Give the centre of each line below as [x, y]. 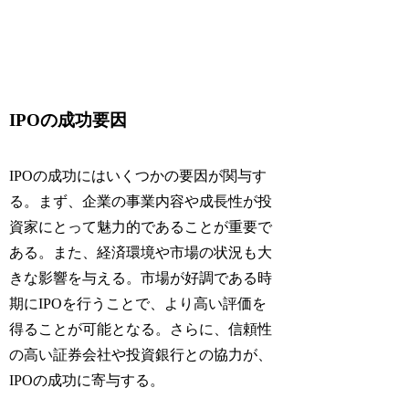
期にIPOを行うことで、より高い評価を [138, 303]
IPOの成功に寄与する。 [87, 380]
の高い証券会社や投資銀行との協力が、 [141, 354]
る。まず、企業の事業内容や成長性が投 [141, 201]
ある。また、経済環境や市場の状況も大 [141, 252]
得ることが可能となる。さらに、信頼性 [141, 329]
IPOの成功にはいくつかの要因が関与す [138, 175]
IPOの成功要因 [68, 121]
